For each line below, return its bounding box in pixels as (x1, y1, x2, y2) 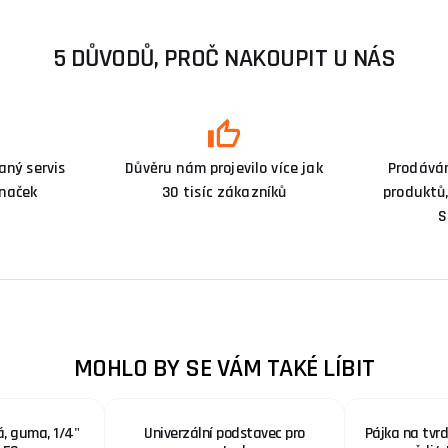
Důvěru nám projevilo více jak (125, 157, 323, 179)
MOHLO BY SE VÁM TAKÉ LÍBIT (73, 351, 375, 385)
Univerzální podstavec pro (144, 422, 305, 444)
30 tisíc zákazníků (161, 181, 287, 203)
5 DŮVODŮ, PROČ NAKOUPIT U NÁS (52, 41, 396, 75)
